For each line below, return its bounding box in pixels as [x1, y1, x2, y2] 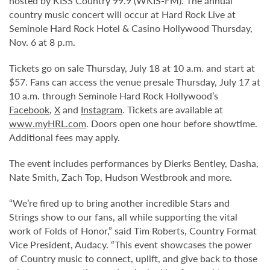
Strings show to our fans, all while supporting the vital [9, 209, 237, 224]
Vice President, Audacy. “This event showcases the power [9, 237, 252, 251]
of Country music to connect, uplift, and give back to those [9, 251, 257, 265]
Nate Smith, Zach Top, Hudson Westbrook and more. [9, 169, 232, 184]
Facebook [9, 102, 49, 116]
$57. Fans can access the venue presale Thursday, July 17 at [9, 74, 260, 89]
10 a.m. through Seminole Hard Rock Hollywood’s [9, 88, 218, 102]
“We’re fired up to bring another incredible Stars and [9, 195, 230, 210]
